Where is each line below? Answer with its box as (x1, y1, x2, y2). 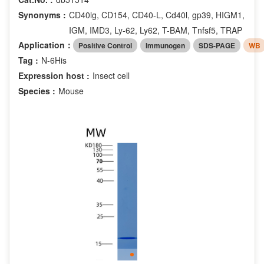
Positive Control (78, 39, 132, 51)
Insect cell (93, 69, 130, 81)
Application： (18, 39, 73, 51)
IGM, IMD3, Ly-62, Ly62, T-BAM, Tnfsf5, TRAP (69, 24, 242, 36)
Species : (18, 84, 55, 97)
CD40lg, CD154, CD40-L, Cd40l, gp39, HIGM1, (69, 8, 245, 21)
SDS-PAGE (199, 39, 235, 51)
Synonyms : (18, 8, 66, 21)
